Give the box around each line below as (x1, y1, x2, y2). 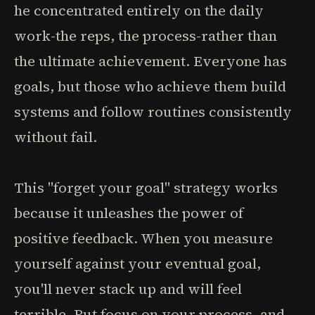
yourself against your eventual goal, (14, 254, 261, 274)
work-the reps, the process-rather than (14, 26, 277, 46)
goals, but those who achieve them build (14, 77, 286, 96)
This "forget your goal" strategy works (14, 178, 278, 198)
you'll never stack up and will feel (14, 279, 242, 299)
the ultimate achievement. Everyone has (14, 51, 287, 71)
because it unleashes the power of (14, 203, 243, 223)
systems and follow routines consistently (14, 102, 292, 122)
